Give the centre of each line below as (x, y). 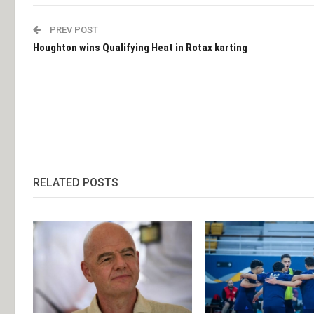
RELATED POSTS (76, 183)
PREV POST (73, 30)
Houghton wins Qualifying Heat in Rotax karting (140, 48)
